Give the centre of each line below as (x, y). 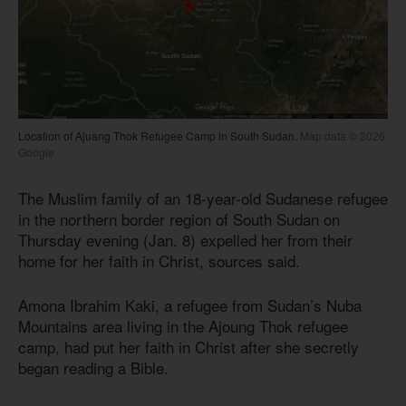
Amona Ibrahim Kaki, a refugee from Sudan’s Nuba (190, 304)
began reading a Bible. (93, 367)
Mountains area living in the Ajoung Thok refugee (183, 325)
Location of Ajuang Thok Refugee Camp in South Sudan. (158, 136)
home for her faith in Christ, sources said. (159, 261)
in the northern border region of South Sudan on (179, 219)
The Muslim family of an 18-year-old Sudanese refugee (203, 198)
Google (36, 152)
